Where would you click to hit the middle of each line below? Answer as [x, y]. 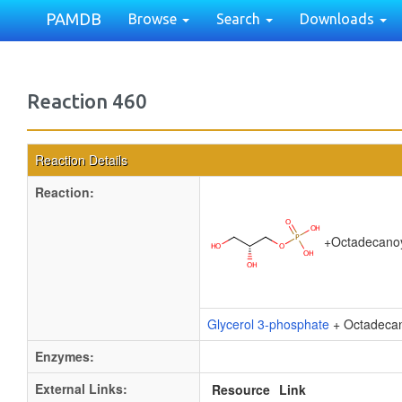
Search [240, 19]
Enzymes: [65, 356]
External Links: [81, 389]
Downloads [339, 19]
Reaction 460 [87, 101]
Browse [154, 19]
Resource [241, 389]
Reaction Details [81, 160]
